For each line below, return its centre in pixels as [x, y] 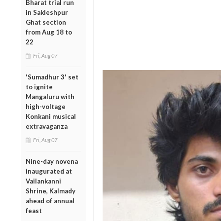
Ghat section [46, 22]
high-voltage [46, 106]
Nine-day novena [52, 161]
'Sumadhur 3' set [52, 77]
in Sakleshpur [47, 12]
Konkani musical [51, 116]
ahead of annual [50, 201]
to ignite [39, 87]
